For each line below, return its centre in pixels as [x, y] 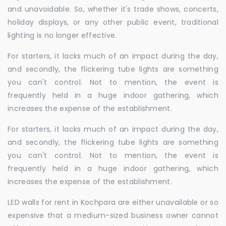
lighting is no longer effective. [62, 35]
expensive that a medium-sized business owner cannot [113, 215]
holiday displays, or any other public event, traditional [113, 22]
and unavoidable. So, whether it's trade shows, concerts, [113, 9]
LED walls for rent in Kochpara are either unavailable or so [113, 202]
